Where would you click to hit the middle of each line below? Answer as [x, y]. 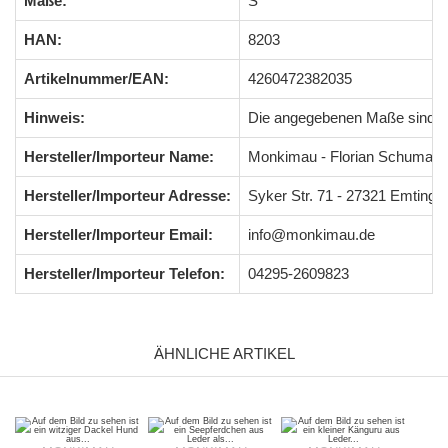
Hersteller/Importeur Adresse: [127, 195]
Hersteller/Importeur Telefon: [124, 273]
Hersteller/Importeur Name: [119, 156]
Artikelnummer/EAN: [96, 78]
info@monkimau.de [311, 234]
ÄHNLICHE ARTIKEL [224, 353]
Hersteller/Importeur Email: [118, 234]
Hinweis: [54, 117]
